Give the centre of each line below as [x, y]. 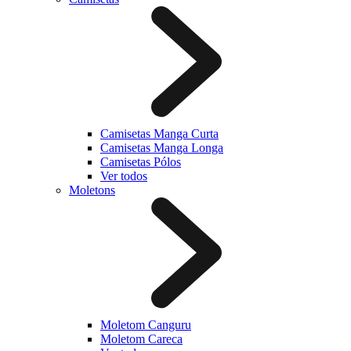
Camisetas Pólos [141, 162]
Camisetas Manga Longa [162, 148]
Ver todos [124, 176]
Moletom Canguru [146, 325]
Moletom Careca [141, 339]
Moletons [92, 190]
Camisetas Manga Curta [159, 134]
